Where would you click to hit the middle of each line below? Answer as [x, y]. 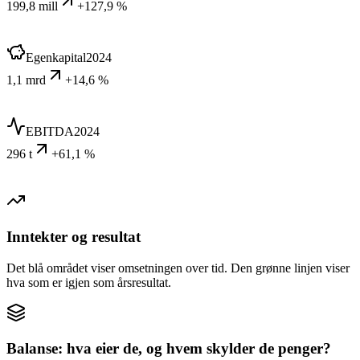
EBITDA [50, 132]
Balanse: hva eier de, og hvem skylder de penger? [169, 349]
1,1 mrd [26, 80]
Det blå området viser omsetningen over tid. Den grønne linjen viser [178, 268]
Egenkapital [56, 58]
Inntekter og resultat [74, 237]
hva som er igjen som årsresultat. [89, 282]
